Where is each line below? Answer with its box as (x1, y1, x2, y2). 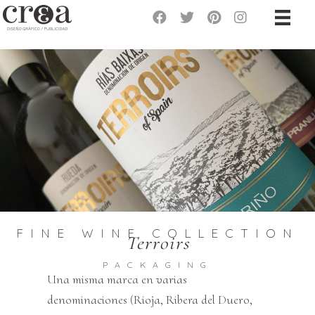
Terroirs (125, 232, 190, 255)
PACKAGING (102, 259, 213, 271)
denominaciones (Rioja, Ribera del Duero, (47, 292, 253, 308)
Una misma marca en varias (47, 271, 188, 288)
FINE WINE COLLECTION (16, 226, 299, 241)
